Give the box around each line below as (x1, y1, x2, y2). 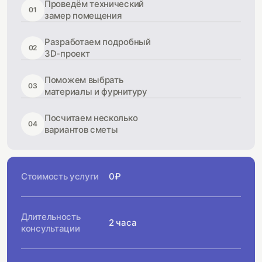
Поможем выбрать (44, 74, 123, 85)
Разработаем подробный (44, 36, 151, 47)
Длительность (21, 211, 81, 222)
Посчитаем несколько (44, 112, 138, 123)
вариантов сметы (44, 124, 118, 135)
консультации (21, 223, 80, 234)
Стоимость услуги (21, 171, 99, 182)
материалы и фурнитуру (44, 86, 147, 97)
